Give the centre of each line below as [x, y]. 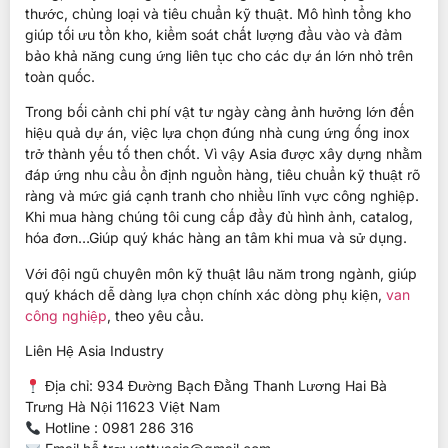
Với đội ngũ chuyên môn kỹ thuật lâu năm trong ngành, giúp [221, 273]
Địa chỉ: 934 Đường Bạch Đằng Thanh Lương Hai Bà [213, 386]
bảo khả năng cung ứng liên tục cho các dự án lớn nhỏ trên [219, 55]
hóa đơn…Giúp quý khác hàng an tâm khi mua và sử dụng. [216, 238]
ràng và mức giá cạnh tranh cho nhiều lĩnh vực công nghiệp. [222, 196]
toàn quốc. [60, 76]
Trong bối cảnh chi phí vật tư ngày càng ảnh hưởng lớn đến [219, 112]
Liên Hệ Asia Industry [94, 351]
